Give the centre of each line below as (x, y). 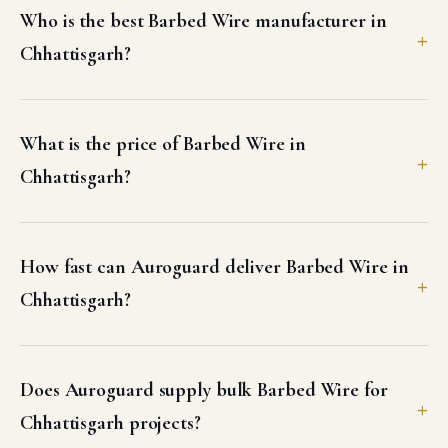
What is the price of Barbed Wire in (163, 144)
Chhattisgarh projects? (110, 423)
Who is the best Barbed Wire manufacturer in (203, 21)
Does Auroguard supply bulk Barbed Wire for (204, 390)
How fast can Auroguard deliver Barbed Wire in (214, 267)
